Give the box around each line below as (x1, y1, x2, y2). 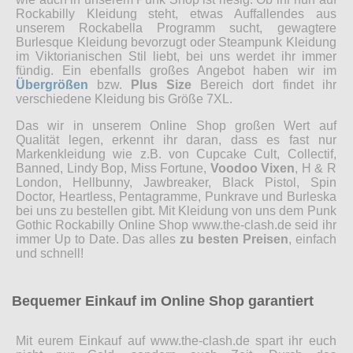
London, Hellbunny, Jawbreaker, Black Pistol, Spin (16, 176, 336, 190)
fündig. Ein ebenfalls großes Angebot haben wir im (16, 64, 336, 78)
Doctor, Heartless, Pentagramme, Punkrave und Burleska (16, 190, 336, 204)
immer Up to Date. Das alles (16, 232, 180, 247)
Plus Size (131, 78, 192, 92)
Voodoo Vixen (210, 162, 295, 176)
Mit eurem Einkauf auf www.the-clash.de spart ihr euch (16, 334, 336, 348)
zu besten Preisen (180, 232, 288, 247)
